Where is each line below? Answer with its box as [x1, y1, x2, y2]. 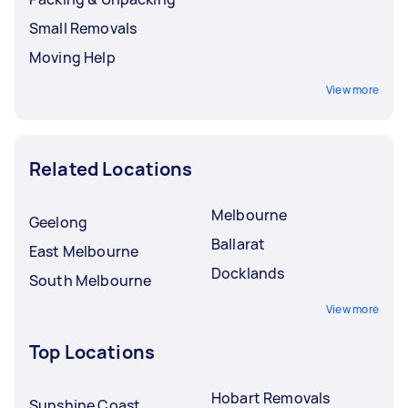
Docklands [211, 262, 285, 283]
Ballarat [211, 233, 266, 254]
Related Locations [29, 156, 193, 181]
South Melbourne [29, 270, 152, 291]
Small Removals [29, 17, 138, 38]
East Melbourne [29, 240, 139, 261]
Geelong [29, 211, 88, 232]
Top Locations [29, 339, 155, 364]
